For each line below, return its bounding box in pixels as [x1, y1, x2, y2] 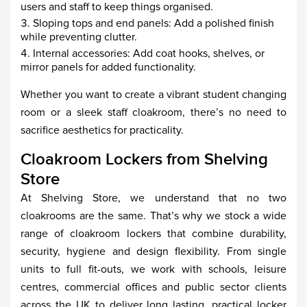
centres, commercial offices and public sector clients [21, 280, 286, 294]
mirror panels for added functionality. [21, 60, 196, 74]
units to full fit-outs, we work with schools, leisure [21, 262, 286, 276]
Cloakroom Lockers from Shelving [21, 149, 268, 169]
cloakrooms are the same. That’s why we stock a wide [21, 209, 286, 223]
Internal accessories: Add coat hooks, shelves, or [33, 47, 265, 60]
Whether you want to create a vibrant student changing [21, 88, 286, 101]
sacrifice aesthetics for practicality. [21, 123, 184, 137]
